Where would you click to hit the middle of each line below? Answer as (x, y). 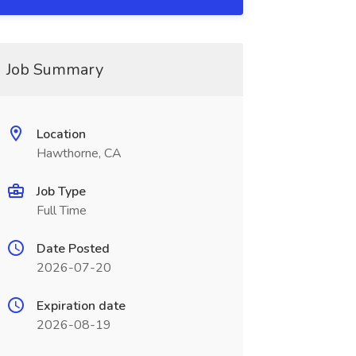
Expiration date (81, 306)
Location (61, 134)
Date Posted (73, 249)
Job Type (61, 192)
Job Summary (54, 70)
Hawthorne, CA (79, 153)
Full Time (61, 211)
